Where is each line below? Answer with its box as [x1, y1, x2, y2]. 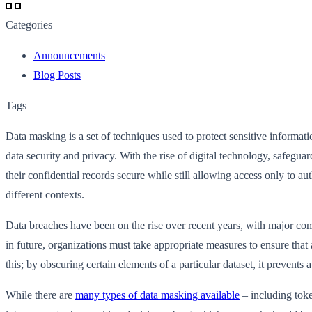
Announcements [33, 49, 105, 61]
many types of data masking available [75, 288, 240, 301]
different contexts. [6, 188, 84, 201]
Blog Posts [33, 68, 81, 81]
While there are [6, 288, 75, 301]
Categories [6, 18, 52, 31]
